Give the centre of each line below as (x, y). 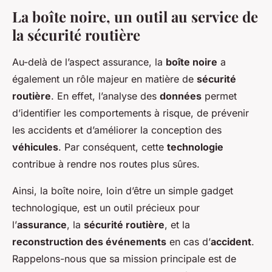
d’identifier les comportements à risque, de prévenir (131, 113)
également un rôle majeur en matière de (104, 79)
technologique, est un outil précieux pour (106, 208)
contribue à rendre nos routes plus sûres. (106, 164)
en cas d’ (189, 242)
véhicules (35, 147)
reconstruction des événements (89, 242)
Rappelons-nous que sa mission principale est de (124, 259)
